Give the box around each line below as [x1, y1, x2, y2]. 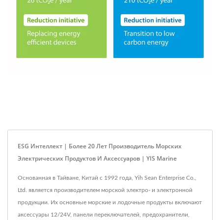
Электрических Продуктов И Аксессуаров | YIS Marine [18, 154, 177, 163]
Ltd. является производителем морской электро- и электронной [18, 187, 192, 193]
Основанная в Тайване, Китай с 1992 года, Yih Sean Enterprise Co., [18, 175, 196, 181]
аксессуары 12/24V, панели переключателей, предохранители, [18, 212, 190, 218]
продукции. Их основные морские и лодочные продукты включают [18, 199, 202, 205]
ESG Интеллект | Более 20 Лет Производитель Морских [18, 142, 182, 150]
